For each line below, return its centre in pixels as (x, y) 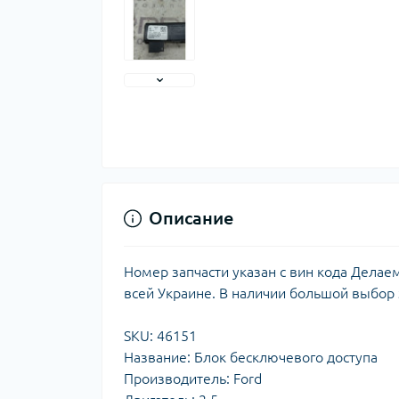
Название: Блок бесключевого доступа (251, 357)
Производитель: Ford (193, 379)
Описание (191, 218)
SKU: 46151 (160, 336)
